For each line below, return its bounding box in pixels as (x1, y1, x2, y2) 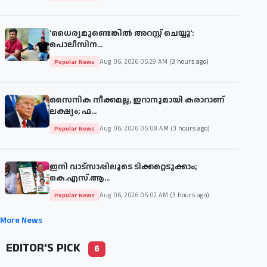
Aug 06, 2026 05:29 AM (100, 57, 169, 67)
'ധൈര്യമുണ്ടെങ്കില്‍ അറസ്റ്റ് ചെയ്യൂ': (49, 27, 194, 40)
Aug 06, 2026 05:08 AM (100, 123, 170, 133)
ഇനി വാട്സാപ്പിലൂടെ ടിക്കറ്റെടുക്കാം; (49, 161, 197, 173)
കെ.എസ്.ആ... (49, 172, 110, 185)
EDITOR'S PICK (3, 240, 83, 257)
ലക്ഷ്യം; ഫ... (49, 105, 97, 118)
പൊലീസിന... (49, 39, 103, 51)
